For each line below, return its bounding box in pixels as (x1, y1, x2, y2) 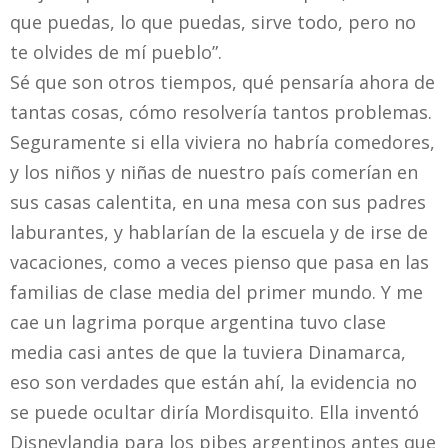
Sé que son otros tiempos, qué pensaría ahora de (10, 70, 435, 95)
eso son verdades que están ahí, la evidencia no (10, 370, 417, 395)
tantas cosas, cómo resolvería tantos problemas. (10, 100, 432, 125)
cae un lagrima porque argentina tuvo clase (10, 310, 386, 335)
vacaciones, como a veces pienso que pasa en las (10, 250, 429, 275)
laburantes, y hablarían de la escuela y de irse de (10, 220, 428, 245)
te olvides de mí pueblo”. (10, 40, 222, 65)
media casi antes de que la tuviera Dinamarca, (10, 340, 406, 365)
